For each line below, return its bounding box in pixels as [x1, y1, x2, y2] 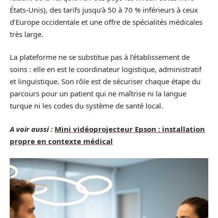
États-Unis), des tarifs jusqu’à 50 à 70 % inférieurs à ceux [10, 4, 198, 15]
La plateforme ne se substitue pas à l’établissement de [10, 52, 190, 62]
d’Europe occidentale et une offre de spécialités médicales [10, 17, 202, 27]
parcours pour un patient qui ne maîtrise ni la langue [10, 89, 186, 98]
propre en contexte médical [10, 136, 113, 146]
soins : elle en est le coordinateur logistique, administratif [10, 64, 201, 74]
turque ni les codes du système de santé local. [10, 101, 163, 110]
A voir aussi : [10, 124, 53, 134]
